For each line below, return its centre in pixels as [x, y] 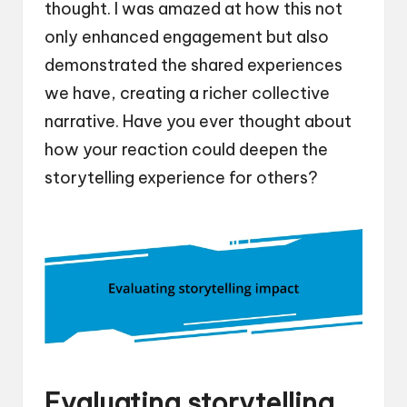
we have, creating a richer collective [187, 94]
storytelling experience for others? [181, 178]
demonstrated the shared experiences [194, 65]
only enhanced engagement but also [187, 37]
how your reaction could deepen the [186, 150]
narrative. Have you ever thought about [198, 122]
